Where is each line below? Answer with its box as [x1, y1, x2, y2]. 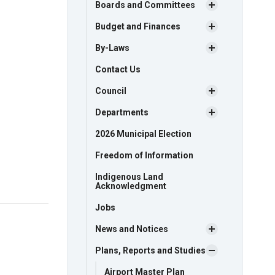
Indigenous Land [95, 171, 163, 182]
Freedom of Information [95, 150, 193, 160]
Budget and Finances [95, 21, 180, 31]
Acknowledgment [95, 180, 166, 191]
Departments [95, 107, 149, 117]
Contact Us [95, 64, 141, 74]
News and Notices [95, 223, 168, 234]
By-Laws [95, 42, 130, 53]
